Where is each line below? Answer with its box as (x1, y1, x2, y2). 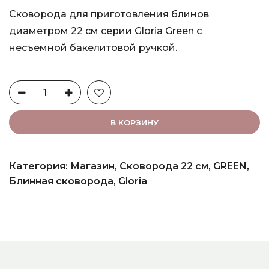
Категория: (9, 160, 70, 172)
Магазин (70, 160, 115, 172)
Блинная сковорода (9, 175, 113, 187)
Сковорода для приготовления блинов (9, 8, 209, 20)
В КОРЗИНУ (110, 117, 159, 127)
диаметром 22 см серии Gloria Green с (9, 25, 202, 37)
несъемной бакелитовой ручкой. (9, 42, 177, 54)
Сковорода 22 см (119, 160, 208, 172)
